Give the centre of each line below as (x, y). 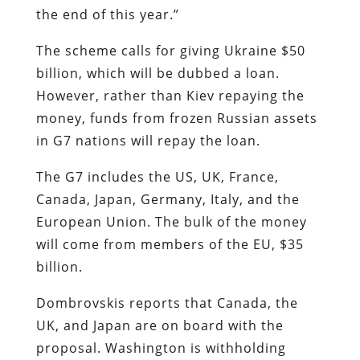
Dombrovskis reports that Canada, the (167, 303)
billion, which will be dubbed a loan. (157, 73)
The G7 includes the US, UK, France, (157, 176)
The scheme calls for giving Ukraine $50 (170, 50)
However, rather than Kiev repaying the (170, 95)
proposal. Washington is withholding (161, 348)
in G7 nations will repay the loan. (150, 140)
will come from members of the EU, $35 (170, 244)
